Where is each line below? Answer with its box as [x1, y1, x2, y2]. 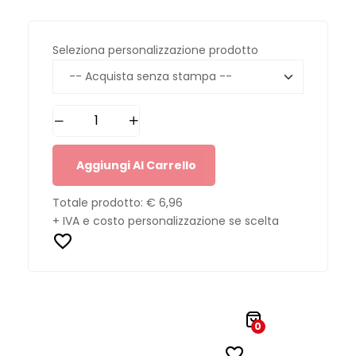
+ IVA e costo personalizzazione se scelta [52, 212, 279, 229]
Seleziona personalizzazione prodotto [52, 42, 258, 59]
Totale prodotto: [52, 194, 146, 211]
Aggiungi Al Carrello [76, 157, 196, 173]
